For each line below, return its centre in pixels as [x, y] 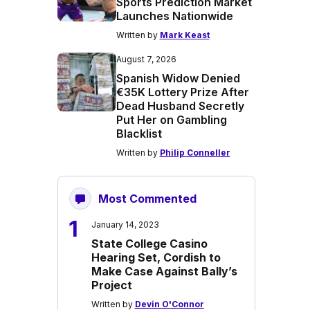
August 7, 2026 [146, 59]
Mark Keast [184, 35]
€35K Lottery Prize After [182, 92]
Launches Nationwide [174, 16]
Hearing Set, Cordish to [156, 257]
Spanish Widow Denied [178, 78]
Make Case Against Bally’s [164, 271]
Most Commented [147, 199]
